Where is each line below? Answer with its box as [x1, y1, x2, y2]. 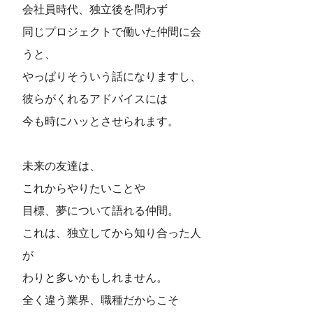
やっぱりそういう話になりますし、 [22, 69, 201, 83]
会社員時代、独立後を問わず [22, 2, 168, 16]
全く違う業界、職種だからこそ [22, 293, 179, 307]
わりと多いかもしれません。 [22, 270, 168, 284]
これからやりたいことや [22, 181, 145, 195]
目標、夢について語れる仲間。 [22, 203, 179, 217]
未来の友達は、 [22, 159, 101, 173]
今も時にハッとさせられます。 [22, 114, 179, 128]
